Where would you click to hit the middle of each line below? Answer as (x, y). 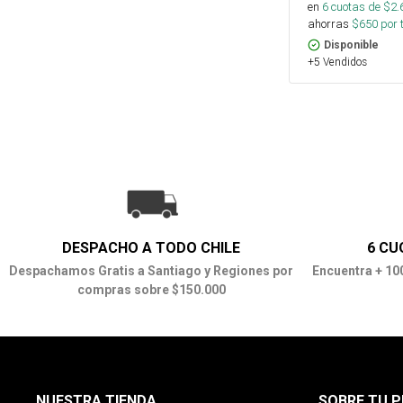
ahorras (328, 23)
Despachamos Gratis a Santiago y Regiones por (151, 270)
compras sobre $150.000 (151, 289)
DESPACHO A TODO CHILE (151, 247)
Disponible (351, 45)
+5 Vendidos (337, 61)
